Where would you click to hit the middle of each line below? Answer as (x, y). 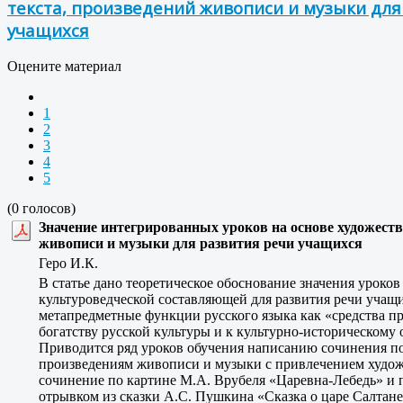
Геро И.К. (74, 264)
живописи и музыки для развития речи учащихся (201, 244)
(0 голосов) (41, 209)
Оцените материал (64, 67)
